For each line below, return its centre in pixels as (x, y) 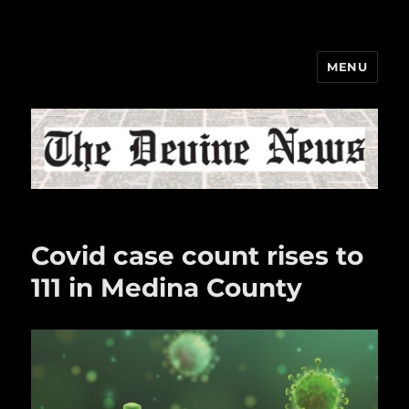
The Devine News (129, 80)
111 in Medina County (167, 288)
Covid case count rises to (198, 256)
